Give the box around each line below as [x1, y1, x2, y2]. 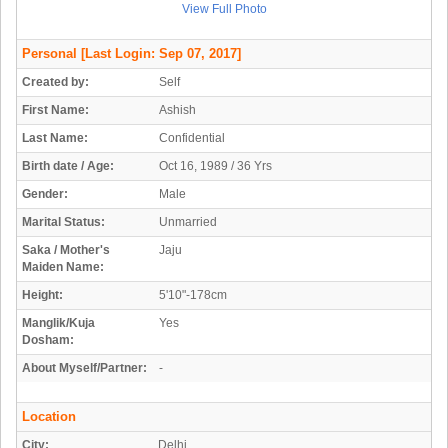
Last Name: [22, 131, 88, 146]
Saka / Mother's [22, 243, 110, 258]
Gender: [22, 187, 68, 202]
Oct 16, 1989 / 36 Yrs [159, 159, 272, 174]
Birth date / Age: [22, 159, 114, 174]
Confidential [159, 131, 225, 146]
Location [22, 409, 76, 425]
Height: [22, 288, 63, 303]
